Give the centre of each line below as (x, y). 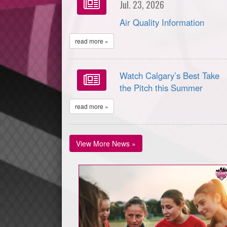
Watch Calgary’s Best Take (170, 76)
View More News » (106, 144)
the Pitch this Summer (161, 88)
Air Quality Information (162, 23)
